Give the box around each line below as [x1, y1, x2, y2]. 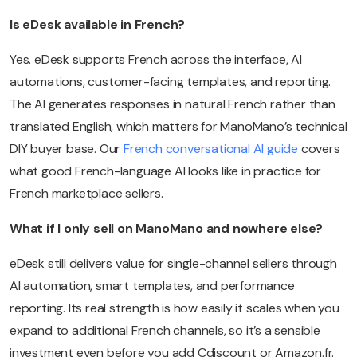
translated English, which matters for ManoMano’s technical [10, 118, 347, 135]
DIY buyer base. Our [10, 140, 121, 158]
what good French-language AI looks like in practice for [10, 163, 321, 180]
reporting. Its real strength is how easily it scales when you [10, 300, 339, 317]
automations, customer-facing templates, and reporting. [10, 73, 331, 91]
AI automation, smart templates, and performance [10, 277, 295, 295]
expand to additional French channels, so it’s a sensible [10, 322, 320, 339]
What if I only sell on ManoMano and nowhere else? [10, 220, 324, 237]
